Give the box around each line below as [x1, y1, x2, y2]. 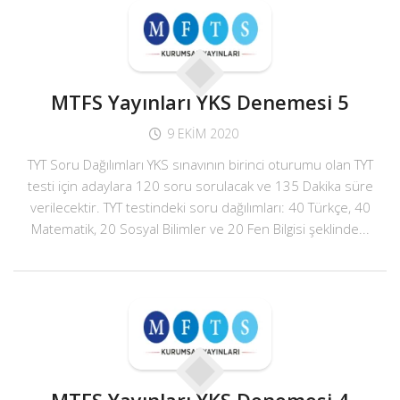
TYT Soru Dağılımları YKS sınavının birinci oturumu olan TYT [27, 155, 373, 173]
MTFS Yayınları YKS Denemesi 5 [51, 88, 349, 115]
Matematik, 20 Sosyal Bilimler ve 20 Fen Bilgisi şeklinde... [30, 220, 370, 237]
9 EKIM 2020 [167, 125, 238, 142]
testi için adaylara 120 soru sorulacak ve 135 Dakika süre [27, 177, 373, 195]
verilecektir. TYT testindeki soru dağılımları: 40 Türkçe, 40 [29, 198, 371, 216]
